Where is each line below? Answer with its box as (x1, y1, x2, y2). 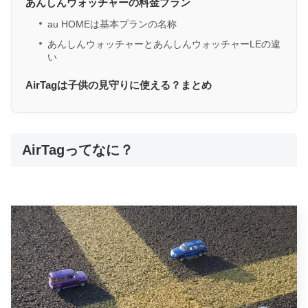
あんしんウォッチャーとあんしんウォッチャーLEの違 (47, 38, 281, 50)
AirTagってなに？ (22, 142, 133, 158)
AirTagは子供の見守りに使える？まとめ (25, 79, 212, 91)
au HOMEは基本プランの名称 (47, 19, 177, 30)
